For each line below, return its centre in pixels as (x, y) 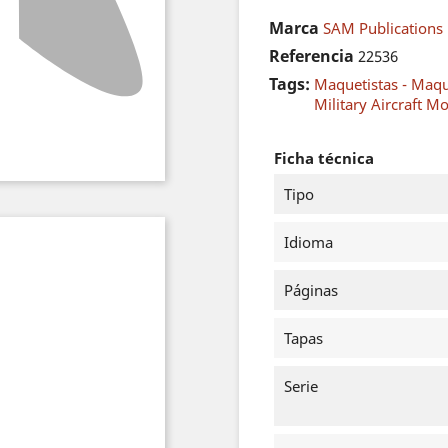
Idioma (308, 242)
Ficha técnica (324, 158)
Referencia (311, 56)
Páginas (311, 290)
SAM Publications (383, 28)
